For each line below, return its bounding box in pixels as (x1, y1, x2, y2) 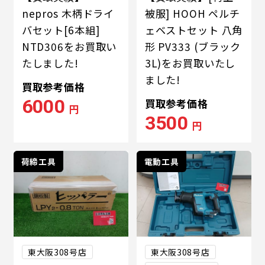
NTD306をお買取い (21, 39, 117, 54)
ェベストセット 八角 (144, 22, 243, 38)
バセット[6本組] (21, 22, 100, 38)
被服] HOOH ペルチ (144, 6, 240, 21)
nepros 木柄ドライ (21, 6, 115, 21)
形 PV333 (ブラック (144, 39, 241, 54)
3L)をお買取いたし (144, 56, 236, 71)
